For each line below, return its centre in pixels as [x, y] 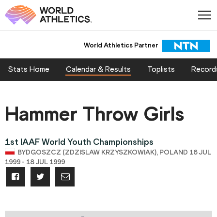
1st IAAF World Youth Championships [79, 142]
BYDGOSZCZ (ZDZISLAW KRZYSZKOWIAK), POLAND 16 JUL [114, 153]
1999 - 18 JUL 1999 [35, 162]
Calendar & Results [98, 69]
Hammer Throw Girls [94, 114]
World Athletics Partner [121, 45]
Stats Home [29, 69]
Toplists [161, 69]
